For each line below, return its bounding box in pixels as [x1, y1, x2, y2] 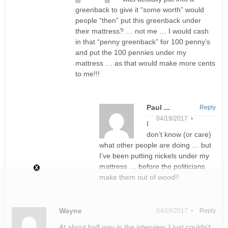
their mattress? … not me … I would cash [75, 26, 209, 35]
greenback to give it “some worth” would [75, 5, 204, 14]
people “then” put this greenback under [75, 16, 201, 24]
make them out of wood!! [99, 173, 179, 181]
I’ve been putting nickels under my [99, 151, 209, 160]
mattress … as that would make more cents [75, 59, 215, 67]
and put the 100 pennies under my [75, 48, 186, 56]
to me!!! [75, 69, 100, 78]
